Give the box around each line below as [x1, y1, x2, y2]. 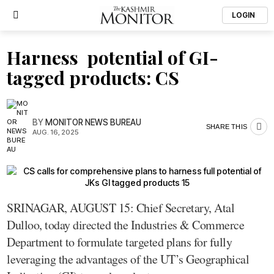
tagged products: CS [7, 65, 179, 90]
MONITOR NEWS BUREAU [45, 117, 141, 127]
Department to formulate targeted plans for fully [7, 234, 232, 250]
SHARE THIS [206, 122, 247, 130]
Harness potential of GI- [7, 45, 218, 70]
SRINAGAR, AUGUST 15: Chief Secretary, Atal [7, 199, 234, 216]
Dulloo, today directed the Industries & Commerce [7, 217, 244, 233]
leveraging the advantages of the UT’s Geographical [7, 251, 249, 267]
